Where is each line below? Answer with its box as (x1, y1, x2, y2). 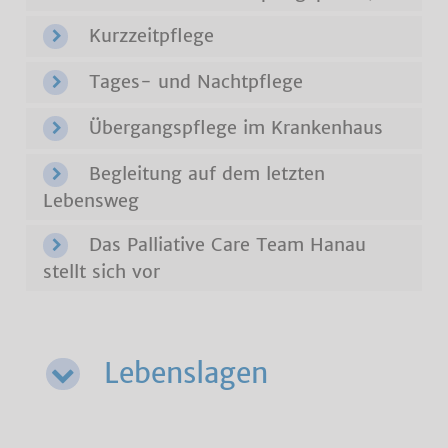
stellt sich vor (43, 260, 161, 283)
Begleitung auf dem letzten (83, 162, 326, 185)
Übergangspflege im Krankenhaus (83, 116, 384, 139)
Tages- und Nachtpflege (83, 70, 304, 93)
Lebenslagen (95, 355, 269, 391)
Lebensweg (43, 189, 140, 212)
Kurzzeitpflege (83, 24, 215, 47)
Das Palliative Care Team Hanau (83, 233, 367, 256)
